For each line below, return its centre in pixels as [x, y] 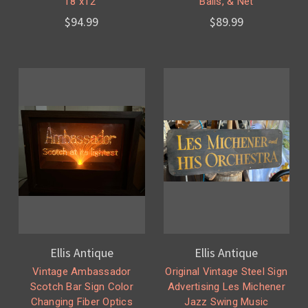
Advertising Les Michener [226, 287]
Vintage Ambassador [82, 272]
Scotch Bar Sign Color [81, 287]
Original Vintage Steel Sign [227, 272]
